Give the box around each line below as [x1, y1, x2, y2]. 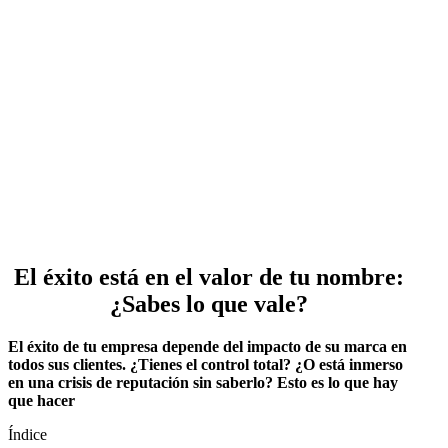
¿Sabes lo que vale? [110, 291, 308, 317]
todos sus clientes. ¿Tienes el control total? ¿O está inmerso [8, 355, 403, 373]
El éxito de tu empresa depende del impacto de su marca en [8, 337, 407, 355]
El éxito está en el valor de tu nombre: [14, 264, 404, 290]
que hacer [8, 391, 75, 409]
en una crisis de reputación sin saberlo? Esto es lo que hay [8, 373, 398, 391]
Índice [8, 425, 47, 443]
